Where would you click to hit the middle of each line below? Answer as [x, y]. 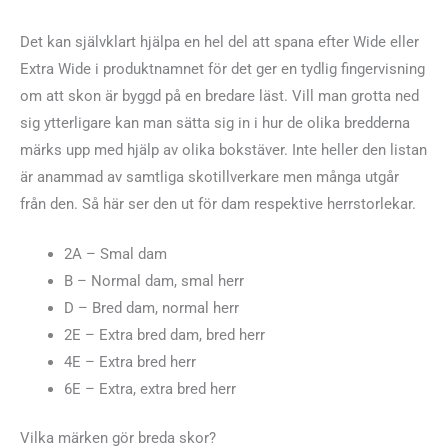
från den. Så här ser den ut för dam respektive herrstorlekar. [218, 203]
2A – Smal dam [115, 254]
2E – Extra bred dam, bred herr [164, 335]
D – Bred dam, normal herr [151, 308]
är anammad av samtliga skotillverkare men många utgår [209, 176]
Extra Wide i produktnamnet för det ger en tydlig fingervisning [222, 68]
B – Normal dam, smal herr [153, 281]
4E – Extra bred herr [129, 362]
